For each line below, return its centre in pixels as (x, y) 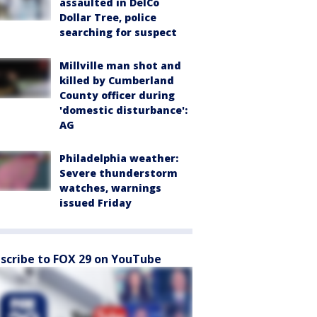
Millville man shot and (120, 66)
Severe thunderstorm (119, 173)
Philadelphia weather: (119, 158)
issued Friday (96, 203)
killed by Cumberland (117, 81)
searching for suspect (118, 33)
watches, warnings (110, 188)
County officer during (117, 96)
